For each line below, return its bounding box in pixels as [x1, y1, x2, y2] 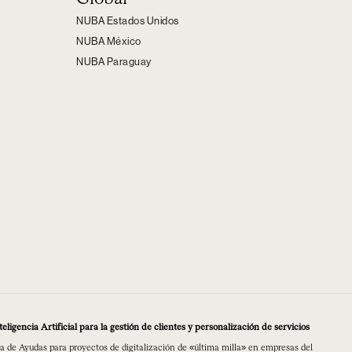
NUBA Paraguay [76, 57, 152, 68]
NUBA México [76, 36, 141, 47]
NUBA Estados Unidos [76, 16, 179, 27]
